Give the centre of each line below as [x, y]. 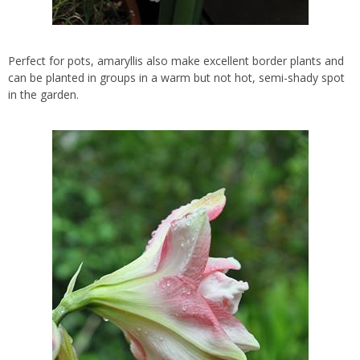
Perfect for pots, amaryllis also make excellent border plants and [176, 61]
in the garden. [43, 95]
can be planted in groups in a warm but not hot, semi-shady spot [176, 78]
